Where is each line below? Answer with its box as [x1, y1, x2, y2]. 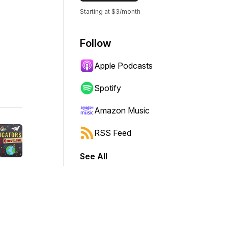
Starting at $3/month [80, 8, 140, 15]
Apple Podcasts [94, 61, 153, 71]
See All [80, 151, 107, 161]
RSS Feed [94, 128, 131, 138]
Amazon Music [94, 105, 150, 116]
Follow [80, 37, 111, 49]
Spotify [94, 83, 121, 93]
